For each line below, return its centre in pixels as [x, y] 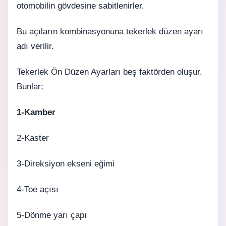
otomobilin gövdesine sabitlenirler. [80, 6]
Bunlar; [30, 87]
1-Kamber [36, 112]
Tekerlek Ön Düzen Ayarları [69, 72]
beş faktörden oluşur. [161, 72]
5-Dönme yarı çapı [52, 215]
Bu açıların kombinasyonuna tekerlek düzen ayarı [110, 32]
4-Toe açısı [38, 189]
